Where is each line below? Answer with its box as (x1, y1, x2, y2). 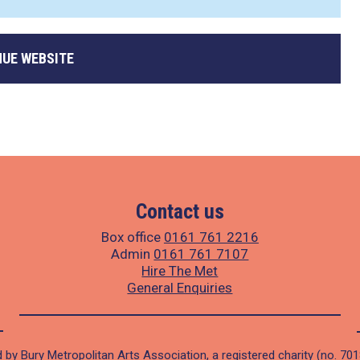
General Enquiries (127, 280, 233, 296)
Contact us (135, 199, 224, 223)
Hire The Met (141, 263, 219, 279)
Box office (100, 229, 164, 245)
